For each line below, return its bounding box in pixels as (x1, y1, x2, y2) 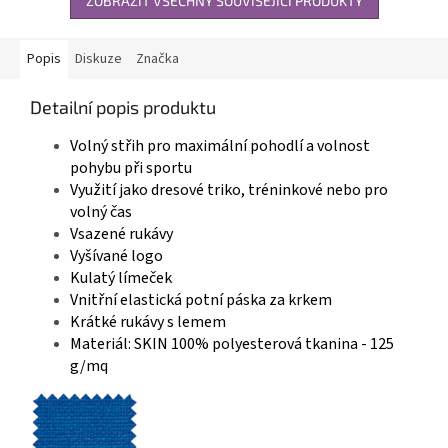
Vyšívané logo (70, 245, 163, 267)
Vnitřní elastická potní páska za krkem (70, 289, 332, 311)
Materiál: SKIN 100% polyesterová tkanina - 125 (70, 333, 394, 355)
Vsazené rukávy (70, 223, 173, 245)
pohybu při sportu (70, 157, 192, 179)
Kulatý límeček (70, 267, 172, 289)
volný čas (70, 201, 132, 223)
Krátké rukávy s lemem (70, 311, 226, 333)
